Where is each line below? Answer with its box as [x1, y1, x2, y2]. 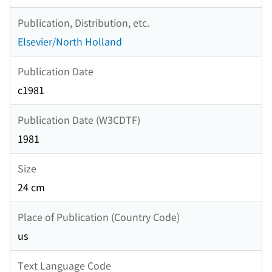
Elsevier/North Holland [18, 34, 122, 49]
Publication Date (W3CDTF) [18, 112, 140, 127]
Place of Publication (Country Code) [18, 209, 180, 224]
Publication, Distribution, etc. [18, 15, 149, 30]
